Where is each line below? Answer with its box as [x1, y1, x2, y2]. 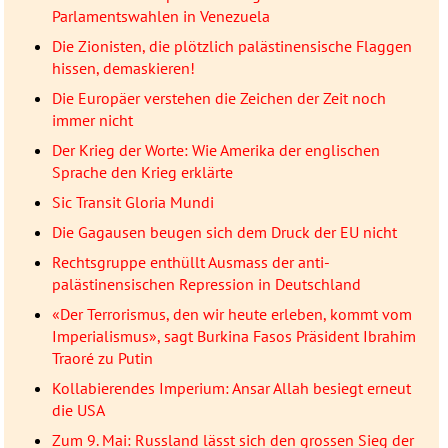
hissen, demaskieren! [51, 58, 195, 79]
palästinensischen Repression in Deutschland [51, 274, 361, 295]
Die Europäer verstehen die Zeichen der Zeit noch [51, 88, 386, 109]
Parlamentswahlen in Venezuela [51, 6, 270, 27]
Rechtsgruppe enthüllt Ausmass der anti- [51, 252, 330, 273]
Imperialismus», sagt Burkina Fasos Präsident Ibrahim [51, 326, 416, 347]
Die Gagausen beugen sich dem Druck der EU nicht [51, 222, 397, 243]
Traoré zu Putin [51, 348, 153, 369]
